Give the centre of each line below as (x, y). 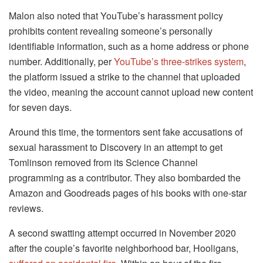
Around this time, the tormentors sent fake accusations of (126, 132)
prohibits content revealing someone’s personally (111, 31)
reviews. (26, 208)
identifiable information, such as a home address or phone (129, 46)
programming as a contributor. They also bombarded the (125, 178)
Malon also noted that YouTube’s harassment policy (116, 16)
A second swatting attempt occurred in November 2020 (122, 233)
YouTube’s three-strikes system (179, 62)
